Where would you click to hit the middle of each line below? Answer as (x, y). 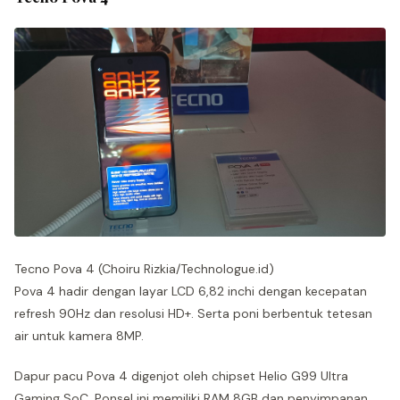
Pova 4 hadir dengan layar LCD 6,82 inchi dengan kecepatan (191, 291)
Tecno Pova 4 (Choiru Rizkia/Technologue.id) (144, 268)
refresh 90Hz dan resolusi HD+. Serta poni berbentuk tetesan (193, 313)
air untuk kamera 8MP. (79, 335)
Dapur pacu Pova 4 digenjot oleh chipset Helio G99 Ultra (181, 375)
